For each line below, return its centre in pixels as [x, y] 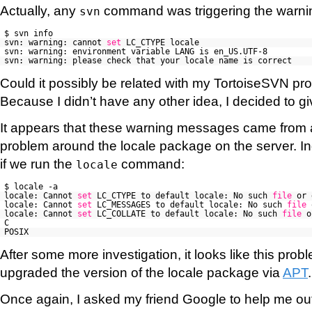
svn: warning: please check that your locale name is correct [148, 60]
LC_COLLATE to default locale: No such [189, 213]
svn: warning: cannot [55, 42]
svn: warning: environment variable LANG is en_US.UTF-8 [136, 51]
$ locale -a [31, 186]
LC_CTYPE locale [163, 42]
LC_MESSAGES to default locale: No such [192, 204]
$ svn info [29, 33]
